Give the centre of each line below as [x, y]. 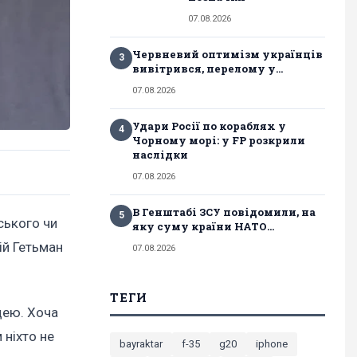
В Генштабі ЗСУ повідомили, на [224, 212]
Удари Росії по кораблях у [209, 126]
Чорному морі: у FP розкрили [219, 140]
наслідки [160, 154]
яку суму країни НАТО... [203, 226]
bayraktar [141, 343]
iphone [272, 343]
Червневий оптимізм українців [228, 54]
